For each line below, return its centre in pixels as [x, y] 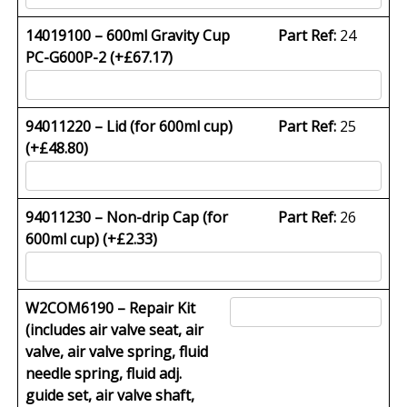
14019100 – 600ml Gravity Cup [128, 35]
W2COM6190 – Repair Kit [111, 308]
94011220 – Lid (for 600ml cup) [129, 126]
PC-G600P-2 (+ [75, 57]
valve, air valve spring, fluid [117, 351]
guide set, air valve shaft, [110, 395]
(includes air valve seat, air [115, 329]
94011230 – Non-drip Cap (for [127, 217]
